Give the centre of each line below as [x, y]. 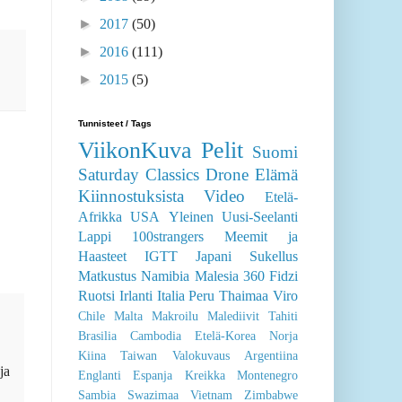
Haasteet [102, 257]
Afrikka [100, 217]
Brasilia [97, 336]
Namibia [166, 276]
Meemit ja [261, 237]
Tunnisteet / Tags [115, 124]
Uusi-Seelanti [260, 217]
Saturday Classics [139, 175]
